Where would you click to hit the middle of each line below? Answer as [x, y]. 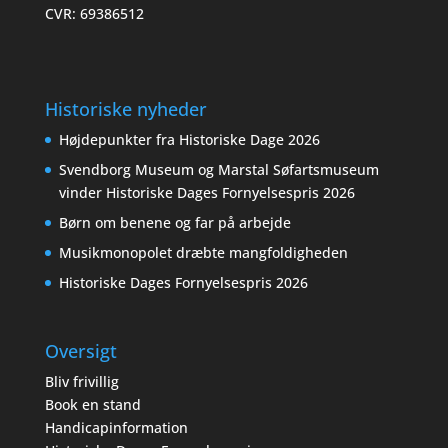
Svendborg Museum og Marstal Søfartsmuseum [218, 170]
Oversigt [80, 351]
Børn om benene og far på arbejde [174, 223]
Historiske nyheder [125, 109]
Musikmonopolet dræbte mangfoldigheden [205, 253]
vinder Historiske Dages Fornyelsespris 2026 [206, 193]
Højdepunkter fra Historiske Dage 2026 [189, 140]
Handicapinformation [116, 428]
